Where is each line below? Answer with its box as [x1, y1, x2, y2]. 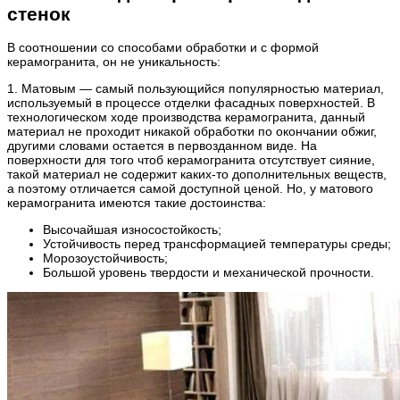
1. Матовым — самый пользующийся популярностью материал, [7, 81, 384, 96]
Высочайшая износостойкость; [43, 222, 221, 237]
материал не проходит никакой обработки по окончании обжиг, [7, 124, 377, 139]
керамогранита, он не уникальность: [7, 54, 221, 70]
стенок [7, 3, 71, 24]
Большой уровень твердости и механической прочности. [43, 265, 374, 280]
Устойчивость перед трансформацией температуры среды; [43, 237, 391, 252]
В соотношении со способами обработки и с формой [7, 40, 319, 55]
